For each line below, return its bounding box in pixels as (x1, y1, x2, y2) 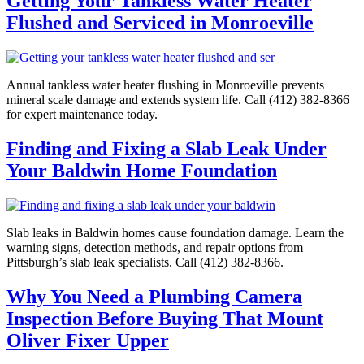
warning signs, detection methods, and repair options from (6, 240, 303, 254)
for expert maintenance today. (6, 106, 158, 121)
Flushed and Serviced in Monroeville (6, 11, 314, 33)
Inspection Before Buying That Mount (6, 307, 323, 329)
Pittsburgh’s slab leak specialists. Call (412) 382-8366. (6, 254, 284, 269)
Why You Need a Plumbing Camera (6, 285, 302, 307)
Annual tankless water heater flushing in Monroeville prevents (6, 77, 324, 92)
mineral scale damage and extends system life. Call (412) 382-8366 (6, 92, 349, 106)
